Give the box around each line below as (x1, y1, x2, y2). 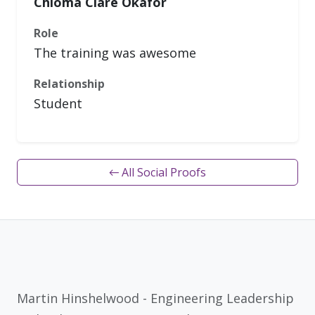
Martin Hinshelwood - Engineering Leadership (17, 290, 294, 307)
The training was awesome (34, 44, 196, 61)
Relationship (34, 76, 105, 91)
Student (34, 95, 82, 112)
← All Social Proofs (109, 165, 206, 180)
